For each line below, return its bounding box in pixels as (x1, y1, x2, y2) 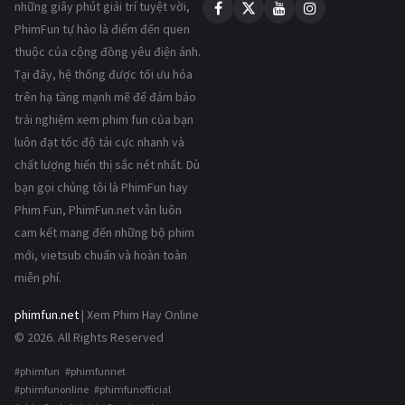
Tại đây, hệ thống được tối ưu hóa (14, 66, 193, 83)
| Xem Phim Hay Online (79, 306, 199, 324)
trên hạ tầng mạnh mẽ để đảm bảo (14, 89, 196, 106)
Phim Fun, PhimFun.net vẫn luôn (14, 202, 182, 219)
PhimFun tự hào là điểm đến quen (14, 21, 190, 38)
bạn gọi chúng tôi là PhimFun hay (14, 179, 188, 196)
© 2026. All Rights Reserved (14, 329, 164, 346)
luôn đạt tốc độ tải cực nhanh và (14, 134, 184, 151)
